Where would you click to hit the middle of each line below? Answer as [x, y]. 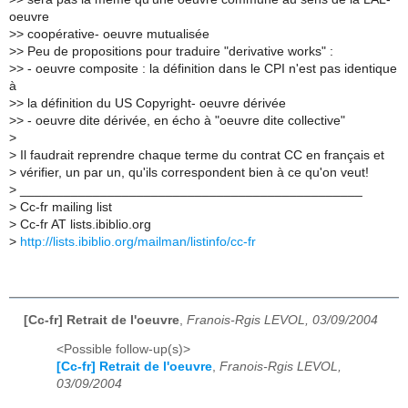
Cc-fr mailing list [64, 207]
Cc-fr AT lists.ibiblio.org [84, 224]
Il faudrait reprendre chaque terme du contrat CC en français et [200, 155]
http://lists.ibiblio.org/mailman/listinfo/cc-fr [138, 241]
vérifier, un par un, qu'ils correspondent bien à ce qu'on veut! [193, 172]
